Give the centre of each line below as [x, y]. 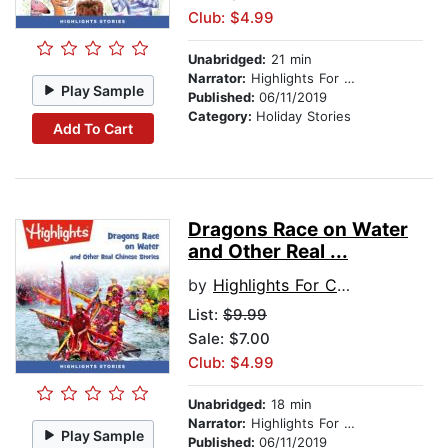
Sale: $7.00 [229, 339]
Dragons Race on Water [298, 230]
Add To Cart [92, 128]
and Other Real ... [268, 252]
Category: [222, 116]
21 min [289, 59]
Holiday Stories [303, 116]
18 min [289, 404]
